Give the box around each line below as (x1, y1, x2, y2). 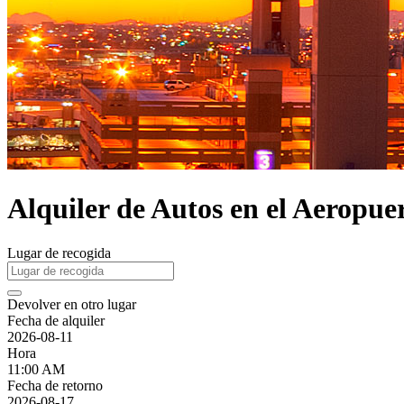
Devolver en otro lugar (7, 296, 136, 312)
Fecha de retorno (7, 377, 103, 393)
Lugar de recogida (7, 244, 111, 261)
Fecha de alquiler (7, 312, 105, 328)
